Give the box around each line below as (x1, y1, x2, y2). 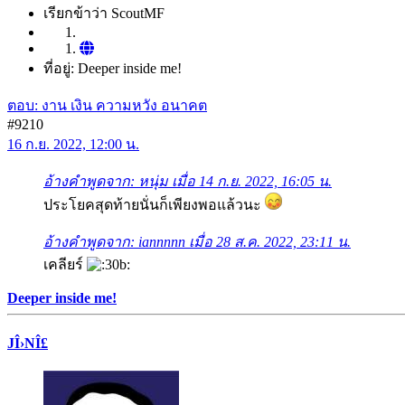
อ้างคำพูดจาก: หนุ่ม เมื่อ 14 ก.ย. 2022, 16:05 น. (43, 174, 332, 190)
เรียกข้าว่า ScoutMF (43, 5, 165, 22)
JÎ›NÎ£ (7, 334, 48, 351)
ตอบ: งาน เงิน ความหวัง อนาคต (7, 98, 207, 114)
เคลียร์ (43, 257, 87, 273)
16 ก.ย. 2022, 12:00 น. (7, 137, 139, 153)
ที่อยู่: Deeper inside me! (43, 61, 182, 77)
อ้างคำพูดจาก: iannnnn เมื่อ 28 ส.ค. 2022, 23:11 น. (43, 234, 351, 250)
